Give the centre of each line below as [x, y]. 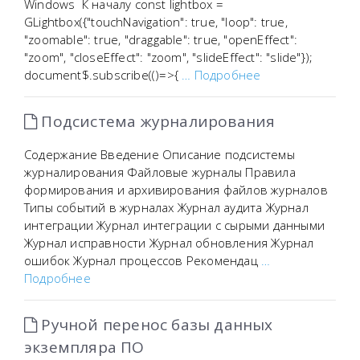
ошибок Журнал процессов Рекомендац [143, 260]
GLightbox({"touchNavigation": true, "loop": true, [156, 22]
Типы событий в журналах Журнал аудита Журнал [166, 207]
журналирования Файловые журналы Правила [160, 172]
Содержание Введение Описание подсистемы [160, 154]
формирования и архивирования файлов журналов [176, 190]
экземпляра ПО [84, 347]
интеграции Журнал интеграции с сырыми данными [174, 225]
